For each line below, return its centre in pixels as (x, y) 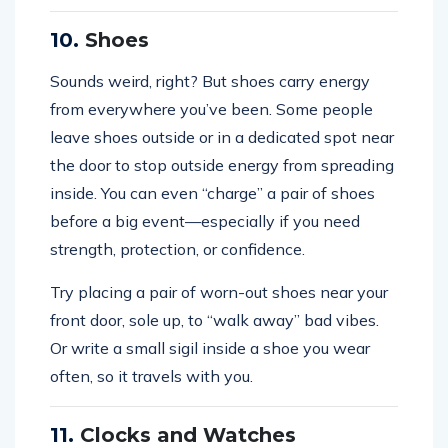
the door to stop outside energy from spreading (222, 164)
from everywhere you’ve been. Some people (211, 108)
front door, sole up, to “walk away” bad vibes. (214, 319)
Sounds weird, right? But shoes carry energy (210, 80)
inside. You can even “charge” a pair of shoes (212, 192)
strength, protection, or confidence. (177, 248)
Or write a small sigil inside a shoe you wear (210, 347)
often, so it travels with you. (151, 375)
